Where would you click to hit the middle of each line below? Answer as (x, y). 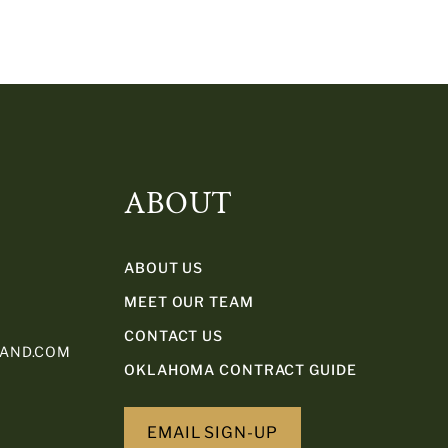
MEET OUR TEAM (189, 301)
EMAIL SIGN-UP (212, 432)
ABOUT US (164, 267)
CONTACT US (173, 335)
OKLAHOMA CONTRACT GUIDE (240, 369)
